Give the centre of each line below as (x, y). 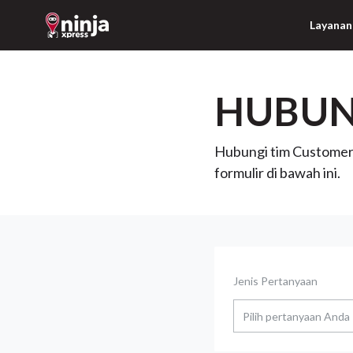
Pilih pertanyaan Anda (296, 316)
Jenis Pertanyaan (275, 281)
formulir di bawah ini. (277, 173)
